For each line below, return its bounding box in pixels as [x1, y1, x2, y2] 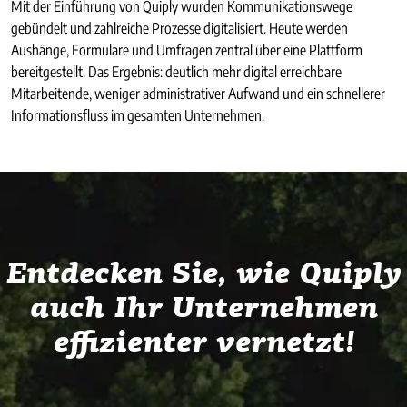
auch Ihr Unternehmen [29, 294, 378, 324]
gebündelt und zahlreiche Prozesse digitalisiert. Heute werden [11, 19, 348, 38]
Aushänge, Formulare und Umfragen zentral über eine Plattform [11, 41, 362, 60]
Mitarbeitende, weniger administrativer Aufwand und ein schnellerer [11, 84, 385, 104]
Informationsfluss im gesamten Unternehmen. [11, 106, 264, 125]
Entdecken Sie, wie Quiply [5, 260, 402, 290]
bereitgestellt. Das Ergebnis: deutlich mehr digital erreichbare [11, 63, 342, 82]
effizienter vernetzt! [53, 329, 354, 359]
